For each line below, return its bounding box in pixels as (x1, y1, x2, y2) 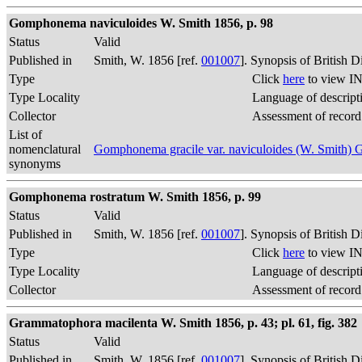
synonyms (9, 157, 61, 170)
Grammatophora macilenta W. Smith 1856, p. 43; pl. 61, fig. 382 (9, 316, 357, 330)
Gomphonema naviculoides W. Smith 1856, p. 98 (9, 16, 273, 30)
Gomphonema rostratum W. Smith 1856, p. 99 (9, 190, 261, 204)
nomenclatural (9, 142, 81, 156)
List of (9, 128, 42, 141)
